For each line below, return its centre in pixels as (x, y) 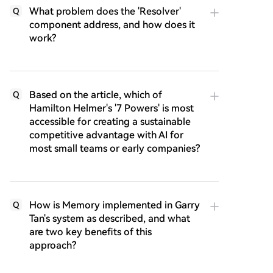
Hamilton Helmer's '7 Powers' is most (112, 108)
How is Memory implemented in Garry (115, 205)
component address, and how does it (112, 25)
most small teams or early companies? (115, 148)
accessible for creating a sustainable (110, 122)
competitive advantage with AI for (106, 135)
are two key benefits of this (90, 232)
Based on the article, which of (96, 95)
